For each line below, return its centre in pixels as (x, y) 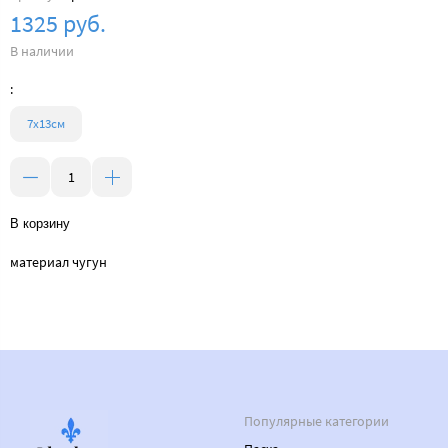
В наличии (42, 51)
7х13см (46, 124)
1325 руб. (58, 24)
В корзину (40, 224)
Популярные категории (316, 421)
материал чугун (58, 262)
